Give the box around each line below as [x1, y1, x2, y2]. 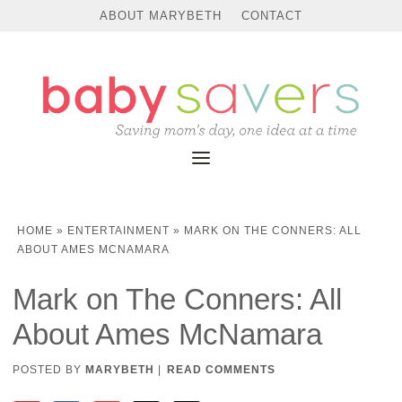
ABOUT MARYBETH [100, 9, 222, 22]
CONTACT [241, 9, 302, 22]
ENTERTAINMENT [66, 223, 170, 237]
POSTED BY [12, 363, 85, 376]
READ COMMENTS [166, 363, 275, 376]
